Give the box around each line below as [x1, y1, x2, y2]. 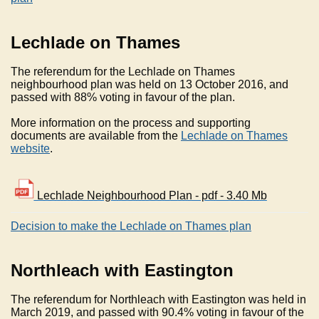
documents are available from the [11, 130, 181, 142]
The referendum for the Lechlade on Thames [11, 66, 235, 78]
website [11, 142, 50, 155]
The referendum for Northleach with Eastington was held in [11, 293, 306, 306]
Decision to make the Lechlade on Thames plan [11, 220, 251, 233]
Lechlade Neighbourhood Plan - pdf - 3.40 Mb [33, 189, 267, 202]
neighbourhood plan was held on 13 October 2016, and [11, 78, 288, 91]
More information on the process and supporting [11, 117, 251, 130]
